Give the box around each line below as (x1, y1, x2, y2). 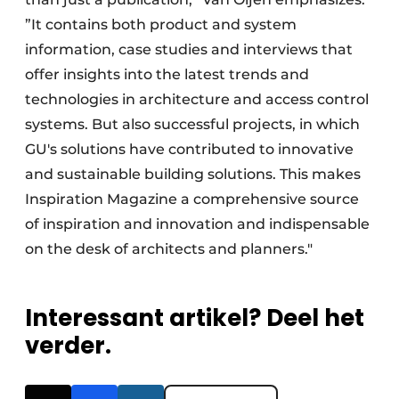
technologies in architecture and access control (25, 91, 369, 109)
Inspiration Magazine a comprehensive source (25, 191, 359, 208)
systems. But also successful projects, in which (25, 116, 360, 134)
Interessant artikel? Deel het (25, 302, 364, 335)
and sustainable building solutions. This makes (25, 166, 361, 183)
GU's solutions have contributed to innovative (25, 141, 354, 159)
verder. (25, 330, 111, 362)
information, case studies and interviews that (25, 41, 353, 59)
